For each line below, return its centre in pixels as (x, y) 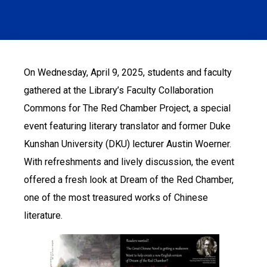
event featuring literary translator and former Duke (127, 126)
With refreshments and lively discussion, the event (129, 162)
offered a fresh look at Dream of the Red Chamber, (129, 180)
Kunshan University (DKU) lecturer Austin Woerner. (128, 144)
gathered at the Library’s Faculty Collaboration (119, 90)
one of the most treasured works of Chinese (116, 198)
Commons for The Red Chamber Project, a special (127, 108)
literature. (43, 215)
